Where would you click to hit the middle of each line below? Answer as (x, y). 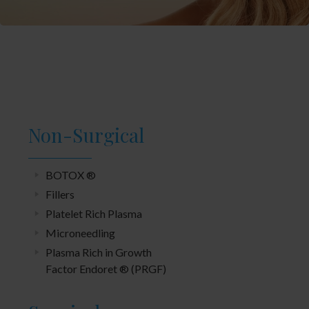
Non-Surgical (86, 134)
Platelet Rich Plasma (94, 213)
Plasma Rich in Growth (99, 252)
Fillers (60, 194)
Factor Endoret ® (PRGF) (106, 268)
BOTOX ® (71, 175)
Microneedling (80, 232)
